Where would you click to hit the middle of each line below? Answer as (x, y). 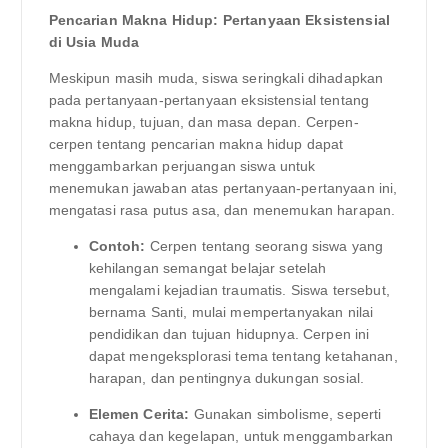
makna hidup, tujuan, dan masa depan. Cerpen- (203, 121)
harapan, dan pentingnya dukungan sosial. (226, 377)
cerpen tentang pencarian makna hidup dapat (196, 143)
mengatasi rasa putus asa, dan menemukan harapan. (222, 209)
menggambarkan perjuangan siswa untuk (182, 165)
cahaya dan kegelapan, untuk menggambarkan (241, 435)
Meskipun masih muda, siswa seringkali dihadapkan (216, 77)
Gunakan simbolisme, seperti (285, 413)
